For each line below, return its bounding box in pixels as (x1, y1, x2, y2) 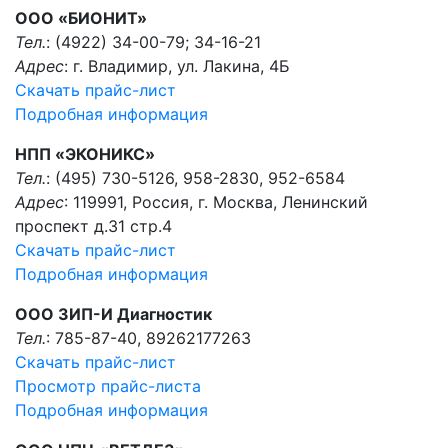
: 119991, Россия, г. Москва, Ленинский (64, 192, 368, 212)
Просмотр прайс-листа (15, 376, 201, 396)
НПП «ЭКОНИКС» (15, 144, 155, 164)
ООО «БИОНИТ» (15, 8, 147, 28)
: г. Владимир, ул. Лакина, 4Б (64, 56, 290, 76)
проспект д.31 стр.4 (15, 216, 172, 236)
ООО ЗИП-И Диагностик (15, 304, 212, 324)
